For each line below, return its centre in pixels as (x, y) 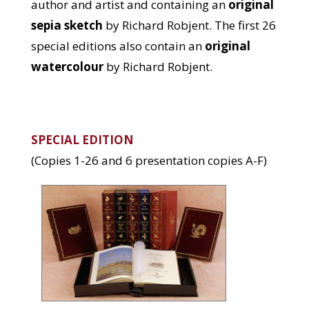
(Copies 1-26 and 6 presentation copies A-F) (149, 160)
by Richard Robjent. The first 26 (189, 25)
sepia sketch (67, 25)
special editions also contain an (118, 46)
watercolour (67, 67)
